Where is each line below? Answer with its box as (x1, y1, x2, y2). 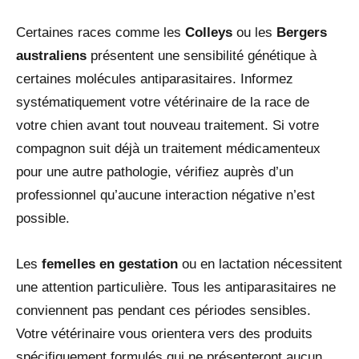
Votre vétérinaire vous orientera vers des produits (16, 326, 313, 342)
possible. (16, 211, 70, 227)
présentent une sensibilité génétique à (87, 48, 317, 64)
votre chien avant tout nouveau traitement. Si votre (16, 118, 319, 134)
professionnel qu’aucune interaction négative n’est (16, 188, 315, 204)
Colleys (185, 25, 232, 41)
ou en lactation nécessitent (178, 256, 342, 272)
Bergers (276, 25, 327, 41)
